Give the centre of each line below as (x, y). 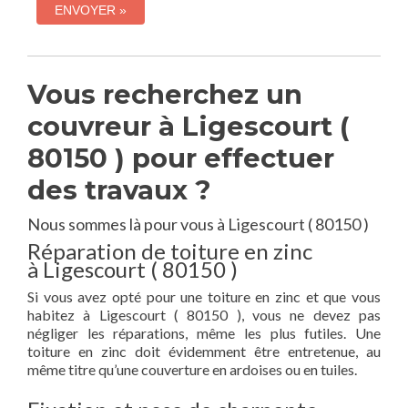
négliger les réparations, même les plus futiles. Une (204, 333)
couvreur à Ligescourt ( (188, 126)
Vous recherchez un (165, 94)
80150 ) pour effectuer (181, 158)
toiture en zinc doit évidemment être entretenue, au (204, 351)
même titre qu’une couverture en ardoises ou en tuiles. (192, 369)
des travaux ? (119, 190)
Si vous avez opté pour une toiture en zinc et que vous (204, 296)
